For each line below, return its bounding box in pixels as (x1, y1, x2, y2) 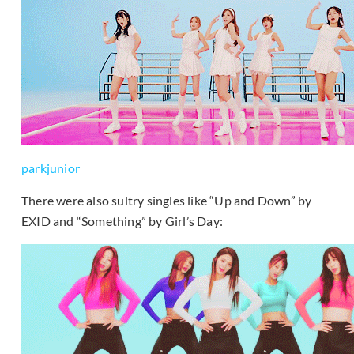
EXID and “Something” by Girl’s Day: (21, 213, 223, 229)
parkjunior (21, 160, 80, 176)
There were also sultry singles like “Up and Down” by (21, 193, 312, 209)
